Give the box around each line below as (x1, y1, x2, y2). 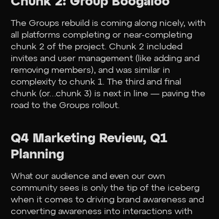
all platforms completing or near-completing (11, 30, 193, 40)
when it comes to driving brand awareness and (11, 195, 204, 204)
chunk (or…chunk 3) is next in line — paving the (11, 89, 206, 98)
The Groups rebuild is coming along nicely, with (11, 19, 206, 28)
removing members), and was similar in (11, 66, 171, 75)
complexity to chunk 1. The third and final (11, 77, 182, 87)
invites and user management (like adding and (11, 54, 200, 63)
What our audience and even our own (11, 172, 166, 181)
